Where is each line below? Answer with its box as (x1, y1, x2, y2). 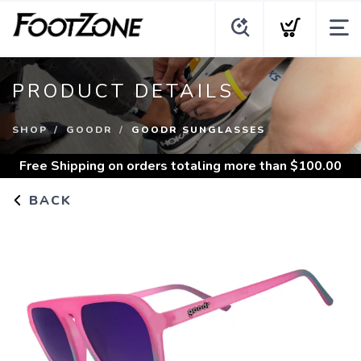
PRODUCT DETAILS (12, 78, 234, 104)
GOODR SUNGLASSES (131, 123, 265, 136)
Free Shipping (19, 157, 105, 175)
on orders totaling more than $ (105, 157, 298, 175)
